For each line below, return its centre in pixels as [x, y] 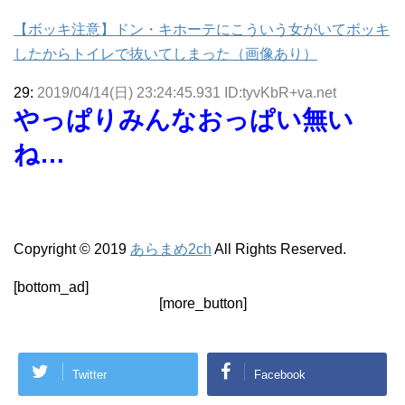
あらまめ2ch [171, 250]
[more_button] [202, 304]
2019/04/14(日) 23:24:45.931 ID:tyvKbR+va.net [187, 93]
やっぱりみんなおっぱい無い [184, 120]
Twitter [89, 374]
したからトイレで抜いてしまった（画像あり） [165, 54]
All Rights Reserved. [279, 250]
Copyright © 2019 [72, 250]
